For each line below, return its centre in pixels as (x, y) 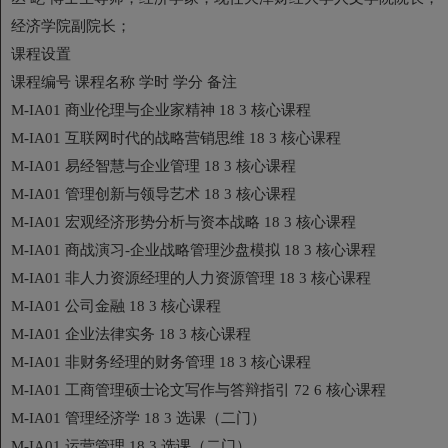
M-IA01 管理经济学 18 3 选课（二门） (138, 417)
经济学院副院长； (71, 25)
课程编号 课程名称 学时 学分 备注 (124, 81)
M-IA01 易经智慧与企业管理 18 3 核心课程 (153, 165)
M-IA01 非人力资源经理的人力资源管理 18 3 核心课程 (191, 277)
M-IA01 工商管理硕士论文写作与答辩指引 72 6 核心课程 (198, 389)
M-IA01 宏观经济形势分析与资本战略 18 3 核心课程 (183, 221)
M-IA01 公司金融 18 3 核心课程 (116, 305)
